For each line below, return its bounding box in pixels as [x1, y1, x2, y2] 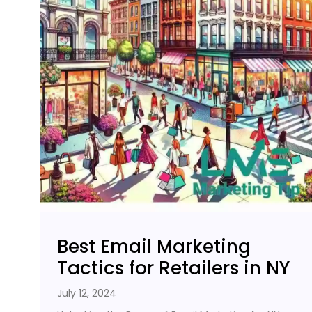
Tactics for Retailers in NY [57, 255, 290, 281]
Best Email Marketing [57, 233, 251, 259]
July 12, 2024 [57, 286, 116, 300]
